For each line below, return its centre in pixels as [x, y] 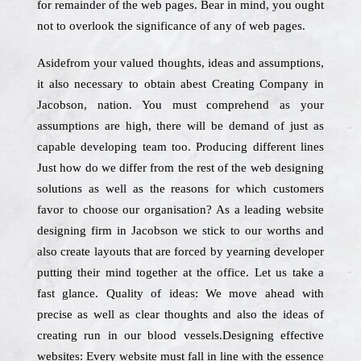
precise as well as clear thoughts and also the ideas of [180, 314]
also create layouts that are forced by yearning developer [180, 251]
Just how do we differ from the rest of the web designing [180, 168]
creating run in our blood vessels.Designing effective [180, 335]
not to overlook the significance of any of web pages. [171, 26]
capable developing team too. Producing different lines [180, 147]
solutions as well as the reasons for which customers [180, 189]
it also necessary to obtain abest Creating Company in [180, 84]
